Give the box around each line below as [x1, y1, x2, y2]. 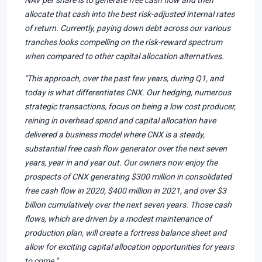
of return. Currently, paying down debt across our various [25, 23, 230, 33]
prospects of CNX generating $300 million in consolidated [25, 171, 232, 181]
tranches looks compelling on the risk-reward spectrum [25, 37, 222, 47]
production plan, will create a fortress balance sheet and [25, 227, 226, 237]
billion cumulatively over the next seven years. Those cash [25, 199, 232, 209]
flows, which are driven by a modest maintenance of [25, 213, 212, 223]
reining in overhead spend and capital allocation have [25, 115, 216, 125]
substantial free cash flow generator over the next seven [25, 143, 227, 153]
